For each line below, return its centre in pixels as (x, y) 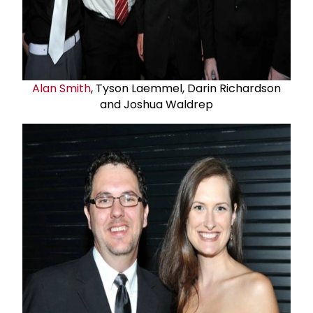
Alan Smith (61, 88)
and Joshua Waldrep (156, 104)
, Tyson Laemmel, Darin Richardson (186, 88)
